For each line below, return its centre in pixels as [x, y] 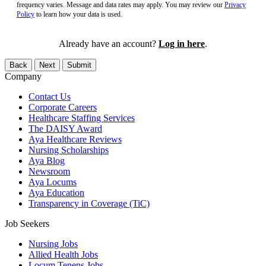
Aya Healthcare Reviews [75, 139]
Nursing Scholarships [69, 150]
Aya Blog [47, 160]
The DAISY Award [65, 128]
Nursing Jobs [53, 243]
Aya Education [56, 192]
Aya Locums [53, 182]
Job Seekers [27, 223]
